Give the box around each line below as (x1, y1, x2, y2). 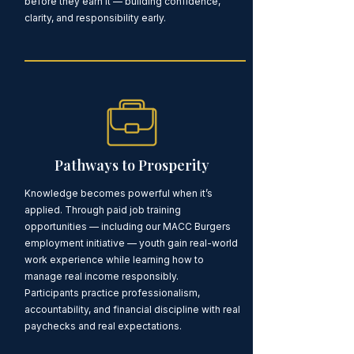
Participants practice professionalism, (24, 286, 200, 299)
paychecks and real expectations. (24, 319, 182, 332)
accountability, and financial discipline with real (24, 303, 240, 315)
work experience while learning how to (24, 253, 204, 265)
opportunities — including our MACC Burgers (24, 220, 231, 232)
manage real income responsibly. (24, 269, 179, 282)
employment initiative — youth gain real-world (24, 236, 238, 249)
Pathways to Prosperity (54, 155, 209, 175)
